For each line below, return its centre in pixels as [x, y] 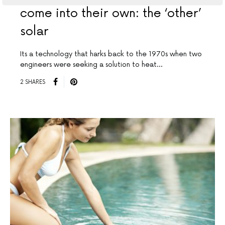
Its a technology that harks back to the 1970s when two [111, 54]
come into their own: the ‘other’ [110, 14]
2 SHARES [33, 82]
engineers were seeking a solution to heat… [91, 65]
